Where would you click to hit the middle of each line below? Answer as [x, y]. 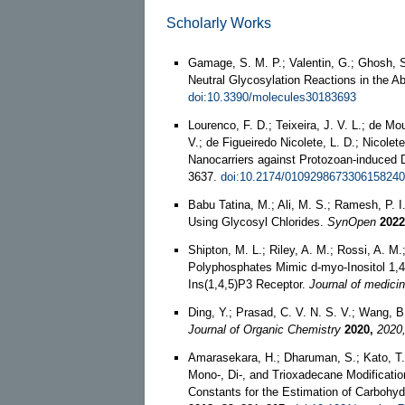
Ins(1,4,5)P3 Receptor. [249, 284]
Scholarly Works [219, 23]
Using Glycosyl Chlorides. [258, 221]
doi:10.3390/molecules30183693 [272, 97]
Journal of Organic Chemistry [264, 329]
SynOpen [352, 221]
